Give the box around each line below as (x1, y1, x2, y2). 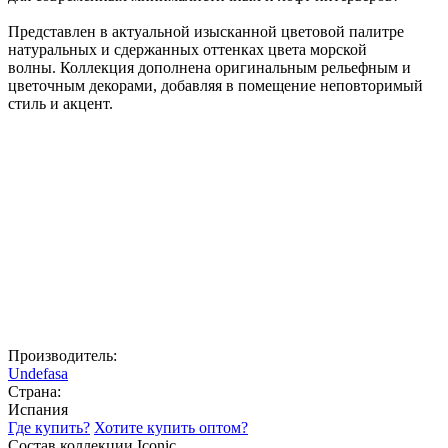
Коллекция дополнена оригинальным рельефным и (60, 59, 411, 76)
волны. (8, 59, 60, 76)
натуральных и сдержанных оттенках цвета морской (8, 41, 367, 58)
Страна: (8, 383, 61, 400)
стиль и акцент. (8, 95, 113, 112)
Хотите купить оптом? (94, 419, 248, 436)
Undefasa (8, 365, 68, 382)
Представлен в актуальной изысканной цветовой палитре (8, 23, 404, 40)
